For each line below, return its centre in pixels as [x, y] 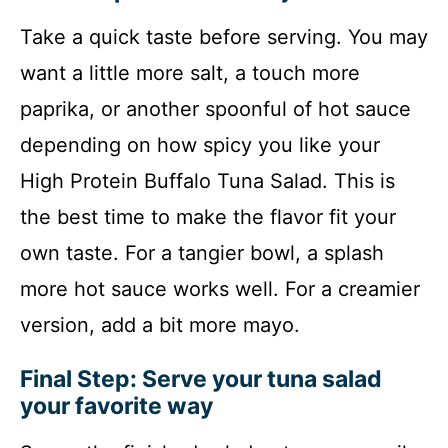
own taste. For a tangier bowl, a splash [202, 252]
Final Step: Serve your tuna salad [201, 378]
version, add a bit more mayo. [160, 324]
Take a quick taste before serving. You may [224, 36]
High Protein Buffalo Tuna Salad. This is [207, 180]
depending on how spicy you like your [200, 144]
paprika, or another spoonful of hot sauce [215, 108]
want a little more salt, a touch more [190, 72]
